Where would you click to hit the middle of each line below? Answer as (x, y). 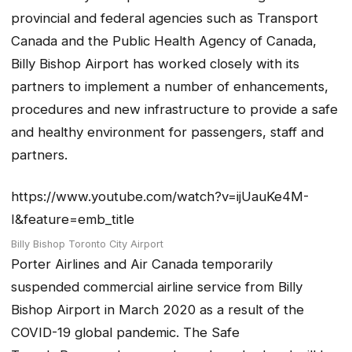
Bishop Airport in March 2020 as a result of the (158, 309)
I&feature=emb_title (73, 219)
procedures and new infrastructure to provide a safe (174, 110)
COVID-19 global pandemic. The (111, 332)
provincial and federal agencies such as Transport (165, 18)
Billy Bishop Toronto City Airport (87, 244)
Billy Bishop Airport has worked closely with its (155, 64)
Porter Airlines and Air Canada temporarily (142, 264)
